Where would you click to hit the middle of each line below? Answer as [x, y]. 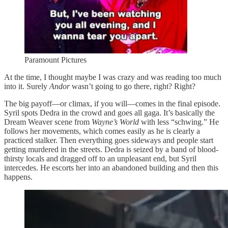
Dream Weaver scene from [48, 122]
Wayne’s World [115, 122]
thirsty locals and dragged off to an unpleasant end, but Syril [100, 158]
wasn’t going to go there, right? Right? [133, 86]
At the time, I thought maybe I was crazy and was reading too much [113, 77]
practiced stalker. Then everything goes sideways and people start [109, 140]
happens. [18, 177]
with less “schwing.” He [179, 122]
